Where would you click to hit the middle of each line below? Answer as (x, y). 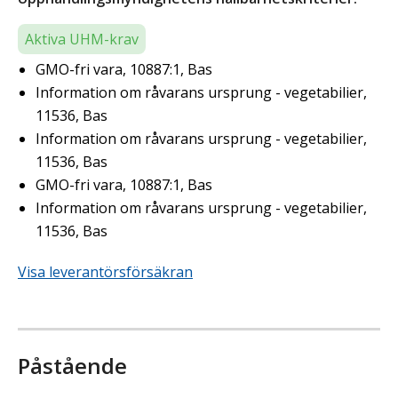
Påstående (72, 366)
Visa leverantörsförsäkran (105, 272)
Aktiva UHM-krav (82, 40)
